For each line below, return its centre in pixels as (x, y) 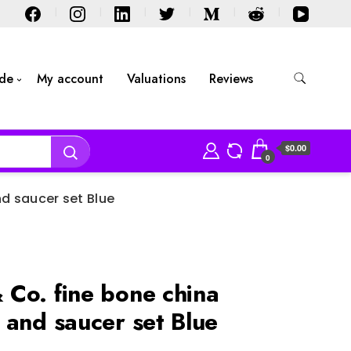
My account (70, 78)
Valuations (156, 78)
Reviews (231, 78)
